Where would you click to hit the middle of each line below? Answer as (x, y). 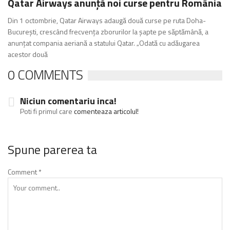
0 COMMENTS (45, 75)
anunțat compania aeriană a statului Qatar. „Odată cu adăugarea (104, 43)
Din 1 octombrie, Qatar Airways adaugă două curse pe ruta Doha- (107, 21)
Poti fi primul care (47, 111)
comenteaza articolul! (106, 111)
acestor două (28, 54)
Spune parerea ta (52, 150)
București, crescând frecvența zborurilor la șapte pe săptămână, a (108, 32)
